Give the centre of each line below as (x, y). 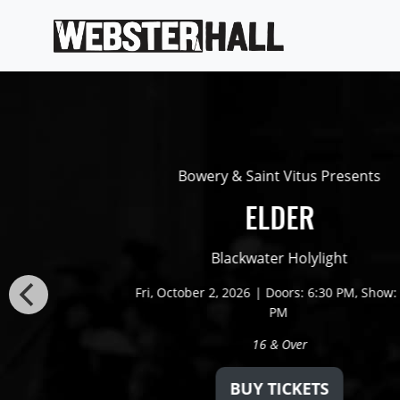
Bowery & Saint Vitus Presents (279, 175)
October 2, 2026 (203, 292)
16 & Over (278, 344)
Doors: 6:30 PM (309, 292)
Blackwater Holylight (279, 258)
